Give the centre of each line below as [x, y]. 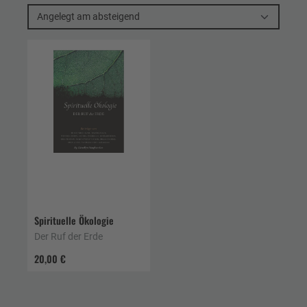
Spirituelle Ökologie [74, 220]
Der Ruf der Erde [69, 236]
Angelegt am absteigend [116, 16]
